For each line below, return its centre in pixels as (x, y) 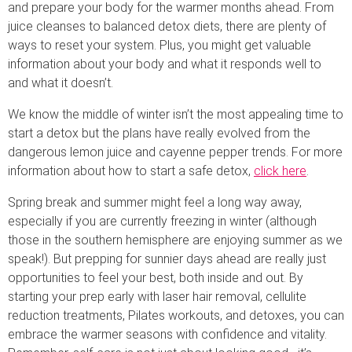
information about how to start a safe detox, (131, 170)
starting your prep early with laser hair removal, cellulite (157, 296)
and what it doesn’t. (60, 82)
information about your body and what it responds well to (165, 64)
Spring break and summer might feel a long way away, (155, 202)
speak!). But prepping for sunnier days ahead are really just (167, 258)
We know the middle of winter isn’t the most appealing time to (176, 114)
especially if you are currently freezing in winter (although (162, 221)
